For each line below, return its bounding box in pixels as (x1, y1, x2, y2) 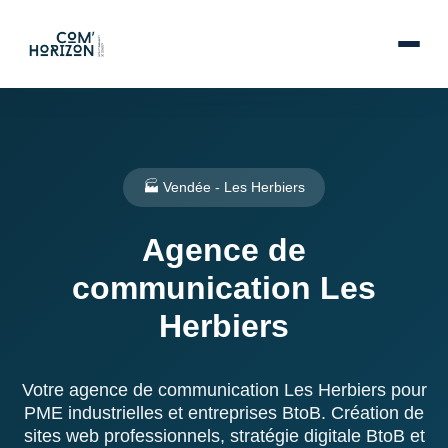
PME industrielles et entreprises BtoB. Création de (24, 403, 424, 423)
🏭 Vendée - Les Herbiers (143, 179, 305, 195)
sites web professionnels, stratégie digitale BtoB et (23, 426, 425, 446)
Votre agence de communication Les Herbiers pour (21, 380, 427, 400)
